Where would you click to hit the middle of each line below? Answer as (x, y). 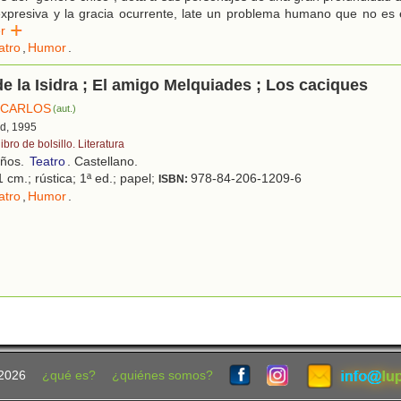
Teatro (47, 161)
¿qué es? (68, 375)
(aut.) (65, 108)
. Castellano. (102, 161)
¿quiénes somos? (162, 375)
